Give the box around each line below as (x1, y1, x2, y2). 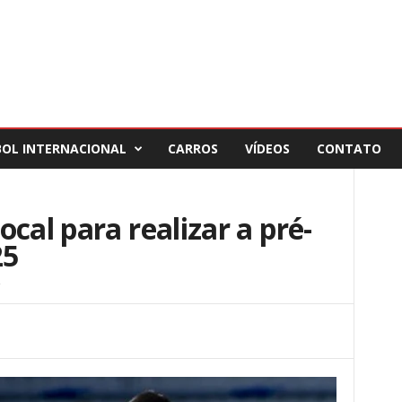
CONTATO (316, 140, 381, 157)
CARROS (167, 140, 218, 157)
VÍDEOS (244, 140, 290, 157)
